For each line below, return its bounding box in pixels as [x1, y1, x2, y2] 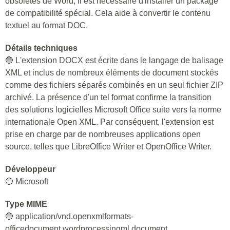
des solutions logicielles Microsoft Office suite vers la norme [5, 105, 221, 114]
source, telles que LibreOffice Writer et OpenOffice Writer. [5, 142, 212, 151]
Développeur [5, 165, 55, 174]
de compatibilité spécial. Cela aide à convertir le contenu [5, 9, 210, 17]
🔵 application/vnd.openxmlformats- [5, 212, 133, 221]
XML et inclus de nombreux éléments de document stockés [5, 68, 218, 77]
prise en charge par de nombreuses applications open [5, 130, 201, 139]
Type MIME [5, 200, 47, 208]
